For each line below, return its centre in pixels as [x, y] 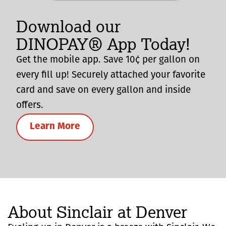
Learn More [55, 127]
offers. [30, 105]
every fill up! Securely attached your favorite [111, 75]
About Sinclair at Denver [97, 212]
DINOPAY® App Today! [103, 44]
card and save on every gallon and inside [103, 90]
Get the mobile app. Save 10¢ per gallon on [108, 60]
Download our [68, 26]
